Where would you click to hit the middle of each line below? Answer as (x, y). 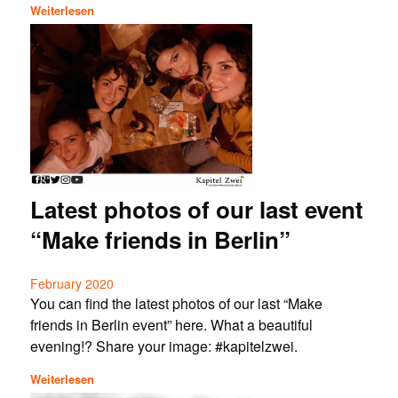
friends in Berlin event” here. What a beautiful (171, 325)
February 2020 (72, 284)
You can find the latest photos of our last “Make (176, 304)
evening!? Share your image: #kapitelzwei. (163, 346)
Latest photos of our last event (196, 209)
